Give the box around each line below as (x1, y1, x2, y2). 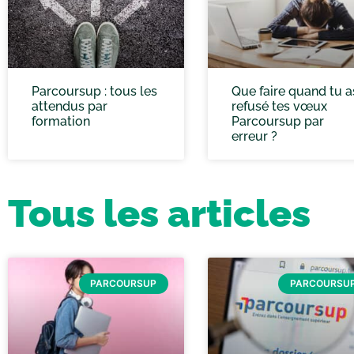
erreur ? (231, 128, 277, 144)
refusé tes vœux (231, 98, 327, 114)
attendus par (32, 98, 107, 114)
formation (32, 113, 90, 129)
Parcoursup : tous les (32, 83, 157, 99)
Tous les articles (8, 190, 311, 235)
